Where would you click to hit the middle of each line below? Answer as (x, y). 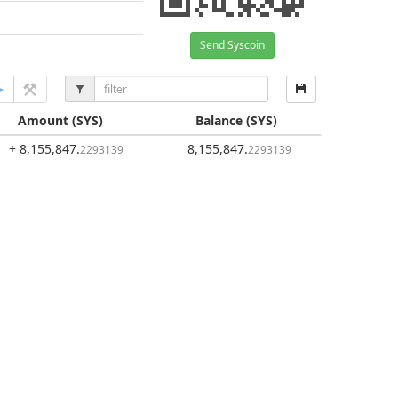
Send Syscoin (232, 45)
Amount (43, 120)
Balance (219, 120)
